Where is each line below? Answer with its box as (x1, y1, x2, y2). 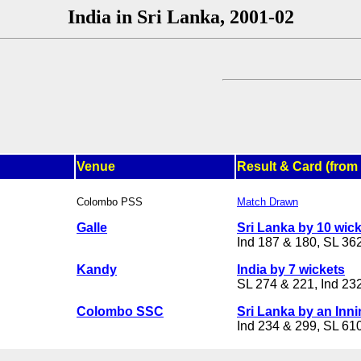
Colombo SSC (77, 304, 164, 318)
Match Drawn (237, 195, 298, 208)
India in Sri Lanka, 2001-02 (67, 6, 294, 27)
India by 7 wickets (237, 262, 345, 276)
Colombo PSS (77, 195, 143, 208)
